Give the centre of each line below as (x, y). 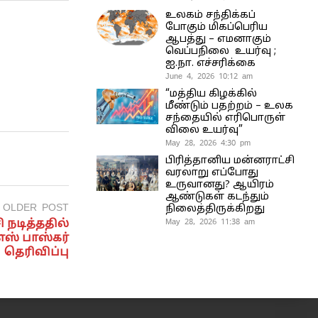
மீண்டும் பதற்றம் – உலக (229, 106)
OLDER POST (36, 207)
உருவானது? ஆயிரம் (219, 185)
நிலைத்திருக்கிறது (215, 209)
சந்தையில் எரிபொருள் (225, 118)
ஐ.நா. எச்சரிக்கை (212, 63)
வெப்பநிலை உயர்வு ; (220, 51)
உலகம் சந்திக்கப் (210, 15)
